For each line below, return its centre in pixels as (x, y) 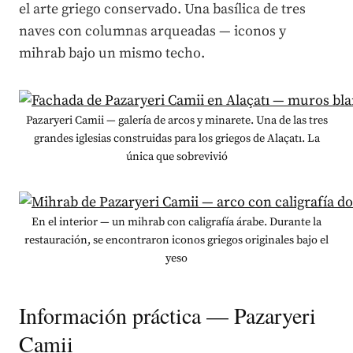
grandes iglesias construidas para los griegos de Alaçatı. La (176, 138)
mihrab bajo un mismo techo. (112, 53)
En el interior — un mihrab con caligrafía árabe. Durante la (176, 222)
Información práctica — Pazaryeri (167, 315)
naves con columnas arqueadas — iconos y (152, 31)
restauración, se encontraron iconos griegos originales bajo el (176, 240)
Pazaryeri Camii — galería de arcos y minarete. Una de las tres (176, 120)
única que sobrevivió (176, 156)
